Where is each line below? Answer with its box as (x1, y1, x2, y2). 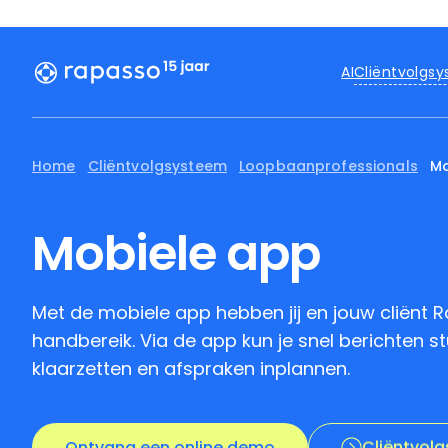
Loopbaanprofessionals (238, 156, 418, 176)
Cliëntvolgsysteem (87, 156, 227, 176)
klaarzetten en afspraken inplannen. (32, 356, 350, 381)
